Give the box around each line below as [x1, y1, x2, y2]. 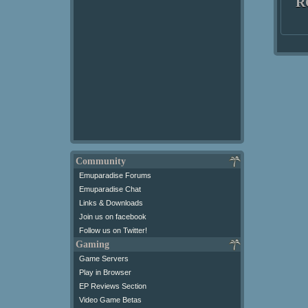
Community [76, 156, 126, 166]
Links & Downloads [79, 199, 143, 207]
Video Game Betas [79, 296, 142, 304]
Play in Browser [79, 268, 131, 276]
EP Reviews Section [79, 282, 146, 290]
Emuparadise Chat [79, 185, 141, 193]
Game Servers [79, 254, 129, 263]
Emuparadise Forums [79, 171, 151, 179]
